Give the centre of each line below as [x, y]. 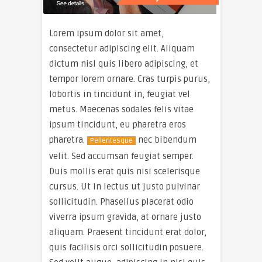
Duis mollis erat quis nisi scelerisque [125, 171]
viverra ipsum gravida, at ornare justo [125, 217]
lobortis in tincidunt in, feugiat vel [120, 94]
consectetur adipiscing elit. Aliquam [122, 49]
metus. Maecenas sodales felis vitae [121, 109]
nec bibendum [166, 140]
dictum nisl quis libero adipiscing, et [124, 64]
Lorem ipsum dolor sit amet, [106, 33]
